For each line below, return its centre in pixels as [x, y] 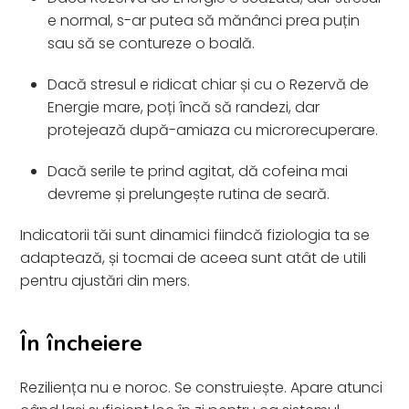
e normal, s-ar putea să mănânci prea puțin [204, 20]
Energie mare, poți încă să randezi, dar [184, 107]
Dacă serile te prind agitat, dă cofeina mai [198, 171]
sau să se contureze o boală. [152, 43]
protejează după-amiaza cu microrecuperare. [213, 130]
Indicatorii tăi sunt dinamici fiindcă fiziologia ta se [195, 235]
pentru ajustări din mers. [105, 280]
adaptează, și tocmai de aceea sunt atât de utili [194, 257]
